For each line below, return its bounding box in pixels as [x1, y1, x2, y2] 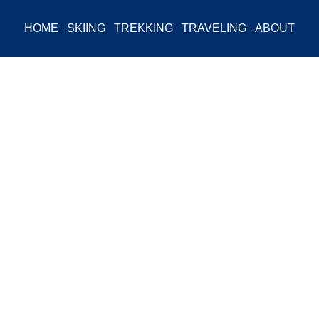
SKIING [67, 22, 105, 34]
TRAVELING [182, 22, 246, 34]
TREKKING [114, 22, 173, 34]
